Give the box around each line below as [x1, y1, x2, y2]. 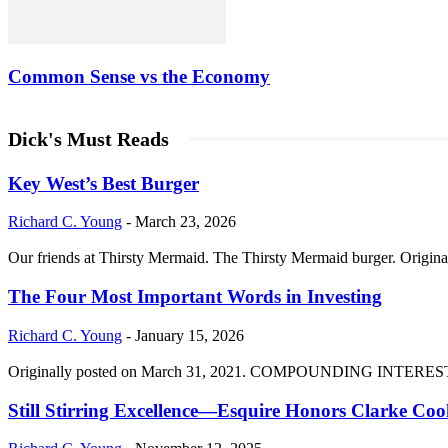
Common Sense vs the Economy [8, 66, 270, 88]
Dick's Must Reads [8, 127, 169, 150]
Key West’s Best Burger [8, 172, 199, 194]
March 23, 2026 [135, 213, 236, 231]
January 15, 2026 [135, 326, 244, 344]
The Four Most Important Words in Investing [8, 286, 382, 308]
